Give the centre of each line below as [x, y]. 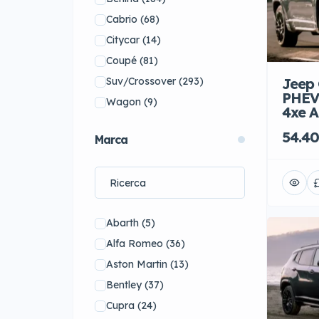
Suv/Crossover [141, 81]
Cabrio [122, 19]
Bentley [124, 285]
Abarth [122, 223]
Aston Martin [137, 264]
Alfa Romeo [135, 244]
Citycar [123, 40]
